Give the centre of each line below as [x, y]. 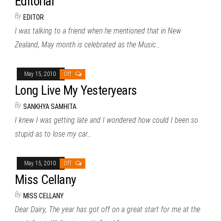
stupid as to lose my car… [53, 134]
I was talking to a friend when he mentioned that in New [98, 31]
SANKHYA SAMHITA [50, 107]
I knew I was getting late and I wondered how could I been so [107, 120]
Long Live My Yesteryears [76, 90]
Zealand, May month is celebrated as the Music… [88, 45]
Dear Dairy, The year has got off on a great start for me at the [108, 209]
